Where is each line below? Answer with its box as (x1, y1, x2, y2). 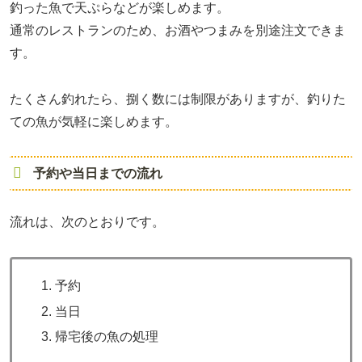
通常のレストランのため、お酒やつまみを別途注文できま (10, 23, 346, 37)
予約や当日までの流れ (32, 166, 162, 180)
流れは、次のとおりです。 (10, 215, 165, 229)
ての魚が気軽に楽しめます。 (10, 114, 178, 128)
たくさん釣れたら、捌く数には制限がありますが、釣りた (10, 91, 346, 106)
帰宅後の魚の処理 (55, 329, 159, 343)
